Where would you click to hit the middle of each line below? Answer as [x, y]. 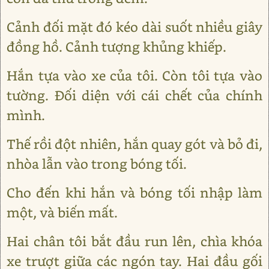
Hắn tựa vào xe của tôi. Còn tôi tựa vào [134, 75]
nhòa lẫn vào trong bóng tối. [97, 163]
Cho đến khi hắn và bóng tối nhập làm [134, 192]
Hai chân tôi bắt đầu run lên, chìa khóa [134, 241]
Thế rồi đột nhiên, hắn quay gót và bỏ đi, [134, 144]
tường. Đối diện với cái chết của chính [134, 95]
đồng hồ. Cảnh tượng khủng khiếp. [116, 46]
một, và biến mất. [62, 212]
